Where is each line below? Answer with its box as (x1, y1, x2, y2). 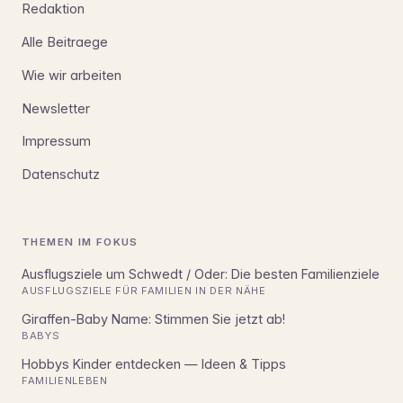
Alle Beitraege (22, 33, 108, 50)
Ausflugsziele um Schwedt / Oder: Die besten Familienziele (22, 265, 380, 282)
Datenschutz (22, 166, 100, 184)
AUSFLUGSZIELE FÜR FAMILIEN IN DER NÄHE (22, 284, 266, 298)
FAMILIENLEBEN (22, 374, 108, 388)
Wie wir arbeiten (22, 67, 121, 84)
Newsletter (22, 100, 90, 117)
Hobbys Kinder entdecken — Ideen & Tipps (22, 355, 286, 372)
